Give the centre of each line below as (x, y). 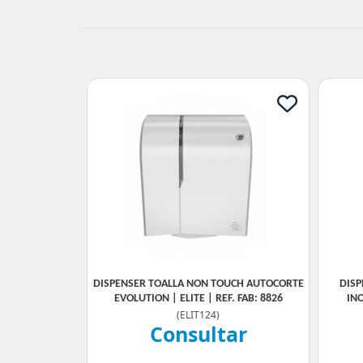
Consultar (198, 334)
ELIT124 (198, 314)
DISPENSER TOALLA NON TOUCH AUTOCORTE (198, 284)
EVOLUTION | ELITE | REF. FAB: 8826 (198, 299)
